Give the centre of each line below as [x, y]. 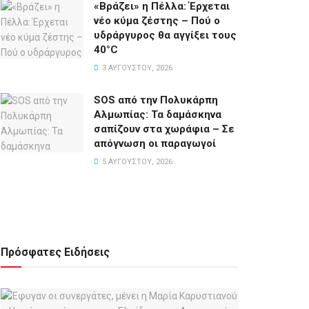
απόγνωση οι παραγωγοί [155, 143]
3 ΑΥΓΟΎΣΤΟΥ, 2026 [136, 68]
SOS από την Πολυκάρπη [156, 100]
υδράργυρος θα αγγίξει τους [165, 35]
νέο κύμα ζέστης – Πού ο [157, 21]
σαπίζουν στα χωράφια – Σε [164, 129]
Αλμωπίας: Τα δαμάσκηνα [158, 114]
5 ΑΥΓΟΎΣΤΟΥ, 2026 [136, 162]
